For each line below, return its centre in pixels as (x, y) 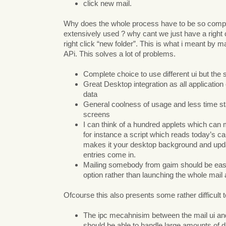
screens (97, 114)
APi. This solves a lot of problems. (120, 53)
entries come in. (109, 154)
